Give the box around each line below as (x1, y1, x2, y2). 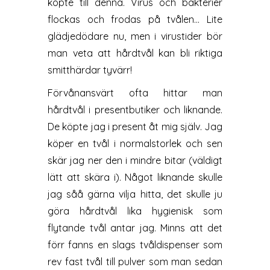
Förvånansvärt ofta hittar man (48, 87, 222, 99)
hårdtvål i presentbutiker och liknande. (48, 104, 222, 116)
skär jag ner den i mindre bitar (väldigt (48, 154, 222, 166)
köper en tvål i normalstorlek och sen (48, 137, 222, 149)
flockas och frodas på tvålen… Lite (48, 13, 222, 25)
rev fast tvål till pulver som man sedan (48, 256, 222, 268)
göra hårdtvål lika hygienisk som (48, 205, 222, 217)
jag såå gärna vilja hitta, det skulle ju (48, 188, 222, 200)
